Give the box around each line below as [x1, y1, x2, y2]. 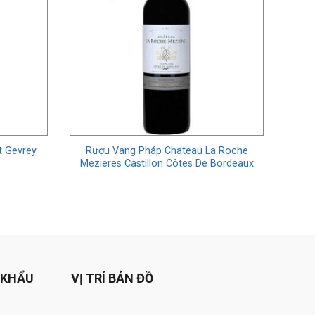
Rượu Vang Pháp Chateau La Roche [85, 144, 248, 157]
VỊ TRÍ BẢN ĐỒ [70, 271, 153, 286]
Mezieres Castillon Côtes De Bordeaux [79, 157, 254, 169]
